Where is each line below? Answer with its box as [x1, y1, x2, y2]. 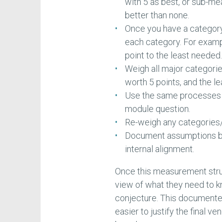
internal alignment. [125, 143, 195, 154]
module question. [125, 103, 191, 114]
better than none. [125, 9, 190, 20]
